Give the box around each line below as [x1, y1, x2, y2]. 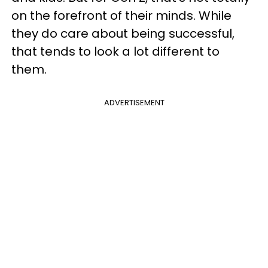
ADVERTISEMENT [103, 97, 165, 108]
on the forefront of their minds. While [11, 7, 232, 24]
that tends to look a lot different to [11, 43, 220, 60]
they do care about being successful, [11, 25, 234, 42]
